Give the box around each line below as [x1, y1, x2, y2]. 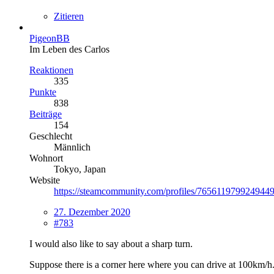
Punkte [29, 86, 56, 97]
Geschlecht [29, 130, 72, 141]
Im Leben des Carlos [29, 43, 109, 54]
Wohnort [29, 152, 63, 163]
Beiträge [29, 108, 62, 119]
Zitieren [54, 10, 84, 21]
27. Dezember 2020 [54, 206, 130, 217]
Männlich [54, 141, 91, 152]
